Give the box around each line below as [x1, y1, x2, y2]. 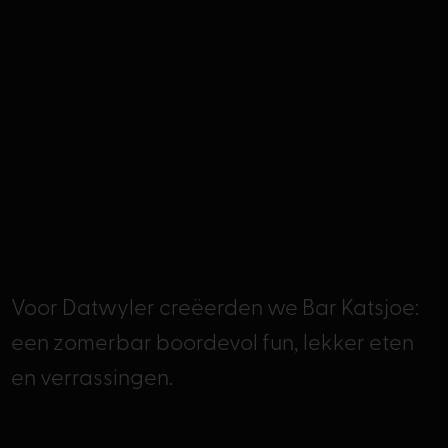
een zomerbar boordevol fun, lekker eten [10, 332, 414, 356]
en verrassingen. [10, 367, 173, 391]
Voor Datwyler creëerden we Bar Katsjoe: [10, 297, 419, 321]
